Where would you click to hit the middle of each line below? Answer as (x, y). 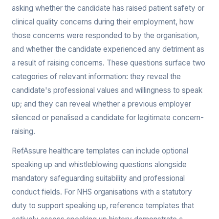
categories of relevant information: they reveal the (96, 77)
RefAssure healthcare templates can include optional (100, 151)
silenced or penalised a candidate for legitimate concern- (108, 118)
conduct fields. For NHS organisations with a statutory (102, 192)
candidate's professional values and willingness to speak (107, 90)
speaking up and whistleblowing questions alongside (99, 164)
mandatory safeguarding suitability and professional (98, 178)
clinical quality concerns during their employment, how (103, 22)
